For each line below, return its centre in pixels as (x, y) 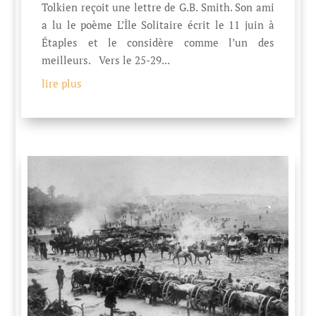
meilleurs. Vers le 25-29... (106, 60)
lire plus (62, 84)
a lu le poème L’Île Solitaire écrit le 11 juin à (158, 25)
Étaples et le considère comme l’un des (158, 43)
